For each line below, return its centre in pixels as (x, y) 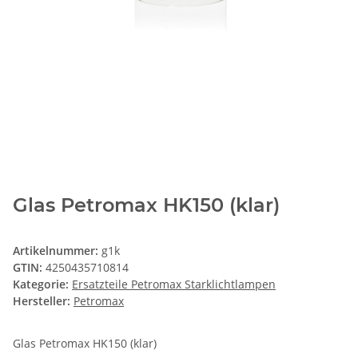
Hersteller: (42, 300)
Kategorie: (42, 284)
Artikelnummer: (57, 250)
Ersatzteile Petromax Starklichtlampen (174, 284)
